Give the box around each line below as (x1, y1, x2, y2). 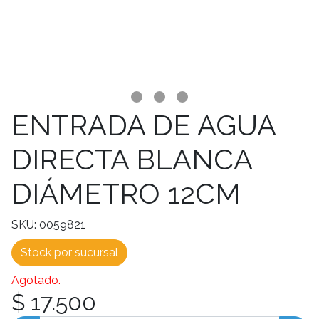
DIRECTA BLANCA (11, 142, 252, 176)
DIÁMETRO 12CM (11, 177, 241, 210)
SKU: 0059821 (11, 218, 85, 231)
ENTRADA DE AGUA (11, 108, 276, 142)
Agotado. (11, 273, 61, 287)
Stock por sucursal (21, 246, 118, 259)
